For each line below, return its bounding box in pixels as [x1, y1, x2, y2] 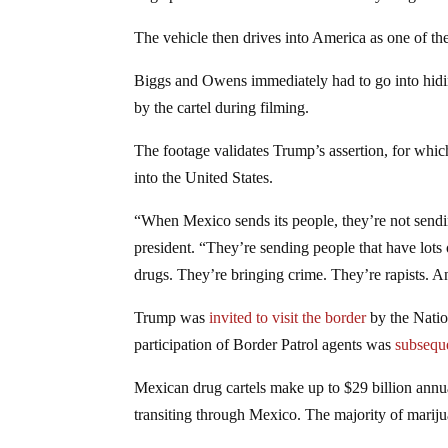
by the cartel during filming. [134, 102, 310, 120]
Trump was [134, 312, 210, 330]
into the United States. [134, 172, 274, 190]
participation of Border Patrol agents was [134, 339, 396, 357]
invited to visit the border [209, 312, 367, 330]
